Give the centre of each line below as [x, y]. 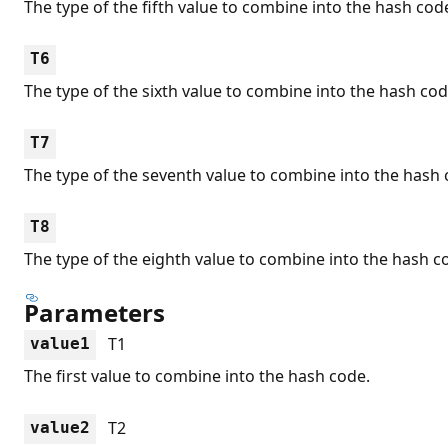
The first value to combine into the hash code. [197, 375]
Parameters [94, 312]
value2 [60, 427]
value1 [60, 343]
